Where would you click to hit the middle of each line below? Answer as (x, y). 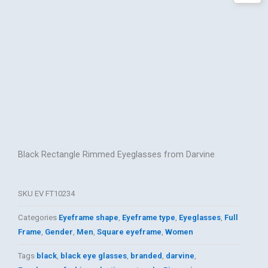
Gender (59, 232)
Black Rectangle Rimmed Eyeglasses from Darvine (116, 155)
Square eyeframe (129, 232)
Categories (37, 218)
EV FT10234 (55, 194)
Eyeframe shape (89, 218)
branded (146, 256)
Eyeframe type (149, 218)
